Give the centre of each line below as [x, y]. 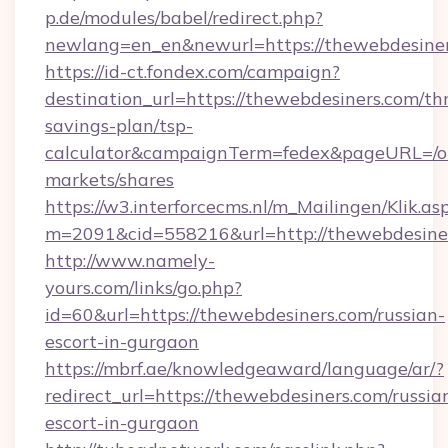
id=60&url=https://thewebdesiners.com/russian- [245, 314]
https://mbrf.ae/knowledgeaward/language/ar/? [244, 368]
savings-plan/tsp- [119, 125]
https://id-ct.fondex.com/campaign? [192, 71]
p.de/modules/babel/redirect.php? [184, 17]
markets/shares [109, 179]
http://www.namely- [130, 260]
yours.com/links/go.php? [143, 287]
